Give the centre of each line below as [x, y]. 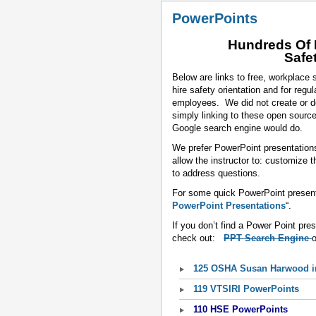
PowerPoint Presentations [229, 206]
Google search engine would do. [239, 128]
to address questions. [219, 173]
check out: [195, 238]
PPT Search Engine [268, 238]
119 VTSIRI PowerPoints [246, 289]
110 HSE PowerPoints [241, 309]
